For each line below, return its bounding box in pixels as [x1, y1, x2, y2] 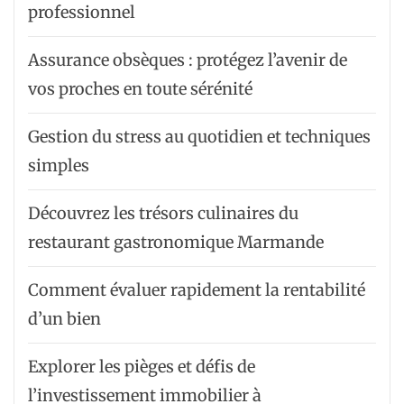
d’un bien [28, 308, 101, 329]
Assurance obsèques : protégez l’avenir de [28, 50, 347, 70]
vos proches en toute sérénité [28, 78, 252, 99]
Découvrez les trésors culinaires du [28, 203, 298, 224]
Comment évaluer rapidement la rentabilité [28, 280, 365, 300]
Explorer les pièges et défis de [28, 356, 255, 377]
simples [28, 155, 89, 176]
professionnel [28, 2, 135, 23]
